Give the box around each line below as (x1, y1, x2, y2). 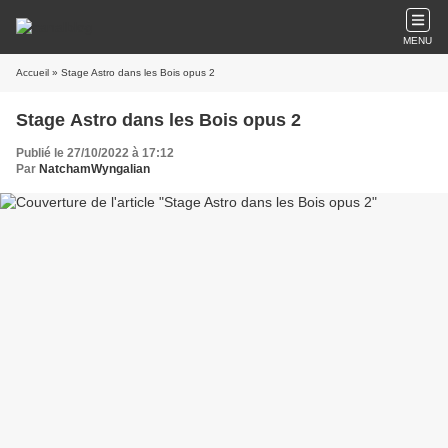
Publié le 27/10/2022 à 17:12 (16, 146, 174, 160)
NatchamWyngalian (39, 162, 150, 176)
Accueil (16, 67, 49, 78)
